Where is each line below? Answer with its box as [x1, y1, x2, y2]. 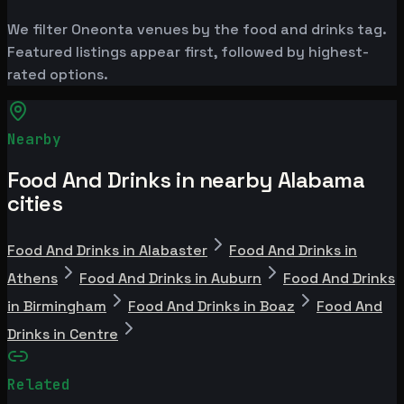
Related [7, 374, 70, 394]
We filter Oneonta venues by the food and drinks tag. [7, 19, 386, 39]
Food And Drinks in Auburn [79, 268, 262, 288]
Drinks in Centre [7, 324, 118, 344]
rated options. [7, 64, 108, 84]
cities [7, 188, 63, 217]
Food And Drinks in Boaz [128, 296, 295, 316]
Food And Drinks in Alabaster [7, 240, 207, 260]
